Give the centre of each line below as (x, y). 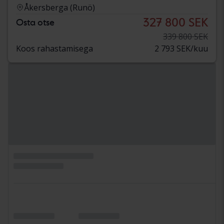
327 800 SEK (175, 22)
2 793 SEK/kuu (181, 49)
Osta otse (35, 22)
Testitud (36, 218)
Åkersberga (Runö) (59, 8)
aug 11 (30, 68)
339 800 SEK (185, 37)
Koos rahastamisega (54, 49)
